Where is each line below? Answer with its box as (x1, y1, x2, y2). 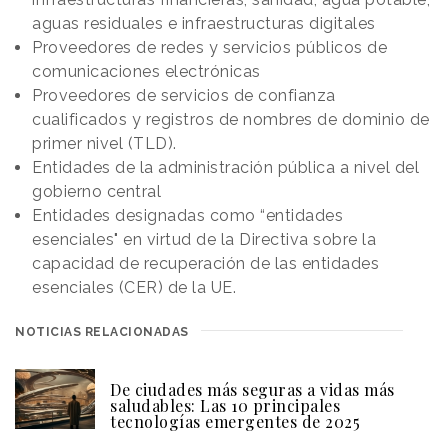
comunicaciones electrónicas (32, 62, 261, 82)
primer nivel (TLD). (32, 134, 177, 154)
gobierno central (32, 182, 161, 202)
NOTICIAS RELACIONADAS (15, 325, 189, 340)
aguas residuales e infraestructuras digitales (32, 14, 376, 34)
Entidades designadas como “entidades (32, 206, 343, 226)
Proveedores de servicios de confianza (32, 86, 336, 106)
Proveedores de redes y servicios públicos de (32, 38, 387, 58)
